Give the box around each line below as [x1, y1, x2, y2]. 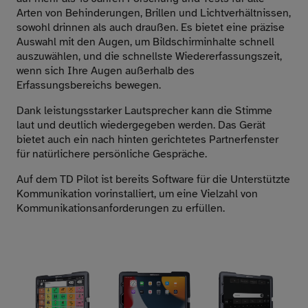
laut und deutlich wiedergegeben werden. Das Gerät [16, 118, 265, 132]
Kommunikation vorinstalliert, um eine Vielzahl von [16, 186, 258, 201]
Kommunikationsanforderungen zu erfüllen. [16, 201, 225, 215]
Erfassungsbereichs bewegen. [16, 78, 164, 92]
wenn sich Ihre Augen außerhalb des [16, 63, 195, 78]
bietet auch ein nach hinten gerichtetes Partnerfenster [16, 132, 278, 146]
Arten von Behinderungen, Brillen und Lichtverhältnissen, [16, 5, 291, 20]
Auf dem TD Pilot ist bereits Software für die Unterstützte [16, 172, 290, 186]
